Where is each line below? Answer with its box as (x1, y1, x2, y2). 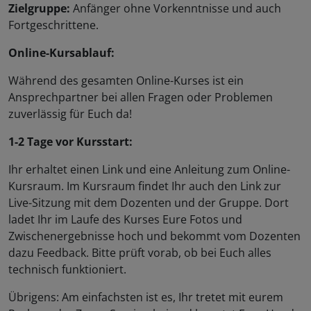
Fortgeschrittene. (8, 17, 99, 33)
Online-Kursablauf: (8, 45, 115, 61)
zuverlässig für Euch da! (8, 106, 132, 122)
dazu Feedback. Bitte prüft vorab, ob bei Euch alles (8, 245, 271, 261)
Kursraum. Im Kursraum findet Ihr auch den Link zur (8, 178, 281, 194)
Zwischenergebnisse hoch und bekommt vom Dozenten (8, 228, 301, 244)
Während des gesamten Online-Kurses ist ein (8, 73, 244, 89)
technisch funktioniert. (8, 262, 126, 278)
